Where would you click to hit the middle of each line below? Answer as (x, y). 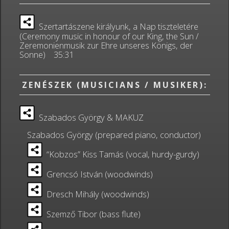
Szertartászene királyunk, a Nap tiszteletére (116, 26)
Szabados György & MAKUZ (89, 117)
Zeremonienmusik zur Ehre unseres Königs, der (106, 45)
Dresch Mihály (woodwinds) (96, 194)
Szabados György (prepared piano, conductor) (114, 135)
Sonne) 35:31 (46, 54)
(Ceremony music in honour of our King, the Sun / (109, 36)
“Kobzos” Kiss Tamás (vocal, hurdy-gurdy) (121, 154)
